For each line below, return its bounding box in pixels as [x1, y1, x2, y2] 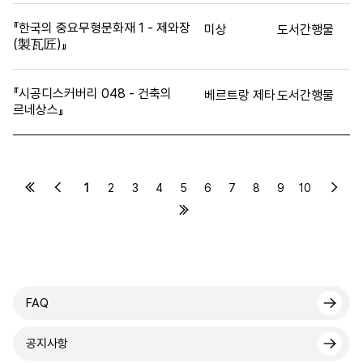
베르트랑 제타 [203, 87, 275, 103]
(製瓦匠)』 [13, 36, 67, 52]
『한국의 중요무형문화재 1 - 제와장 [13, 19, 190, 36]
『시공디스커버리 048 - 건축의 [13, 85, 172, 101]
